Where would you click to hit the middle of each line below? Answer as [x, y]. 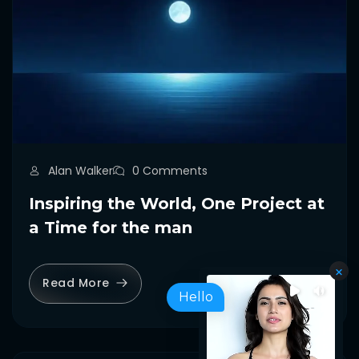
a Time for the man [111, 227]
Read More [76, 283]
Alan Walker [81, 170]
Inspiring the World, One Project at [177, 203]
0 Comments [170, 170]
